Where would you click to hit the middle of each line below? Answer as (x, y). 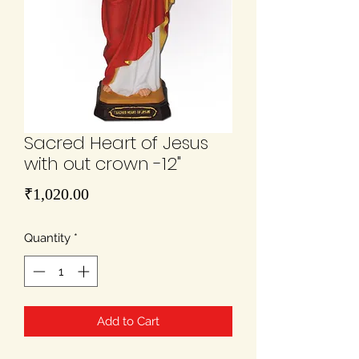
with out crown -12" (103, 164)
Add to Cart (128, 321)
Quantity (47, 238)
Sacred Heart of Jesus (116, 143)
